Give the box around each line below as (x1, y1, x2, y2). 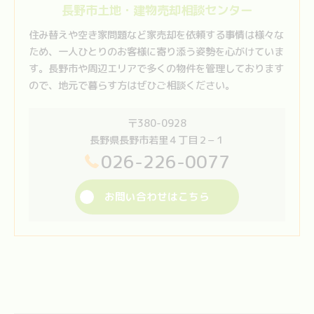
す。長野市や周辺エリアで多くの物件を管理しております (29, 61, 284, 76)
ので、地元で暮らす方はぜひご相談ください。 (29, 78, 235, 93)
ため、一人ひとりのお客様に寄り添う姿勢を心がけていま (29, 44, 284, 59)
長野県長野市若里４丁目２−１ (89, 132, 225, 147)
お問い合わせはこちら (104, 189, 210, 204)
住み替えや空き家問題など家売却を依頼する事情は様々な (29, 27, 284, 42)
